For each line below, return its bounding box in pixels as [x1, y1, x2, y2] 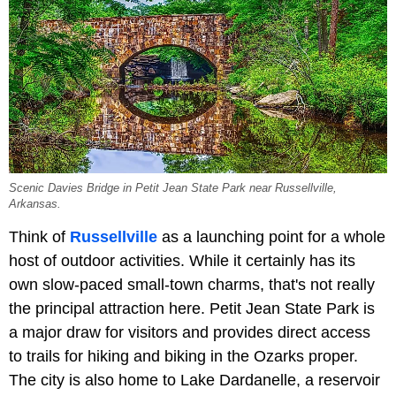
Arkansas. [9, 197, 61, 210]
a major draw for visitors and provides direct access [9, 323, 370, 341]
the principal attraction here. [9, 299, 205, 317]
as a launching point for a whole [162, 227, 385, 246]
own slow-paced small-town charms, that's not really [9, 275, 375, 293]
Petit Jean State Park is [209, 299, 375, 317]
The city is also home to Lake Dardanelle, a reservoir [9, 370, 380, 389]
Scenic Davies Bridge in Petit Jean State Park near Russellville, [9, 181, 337, 194]
